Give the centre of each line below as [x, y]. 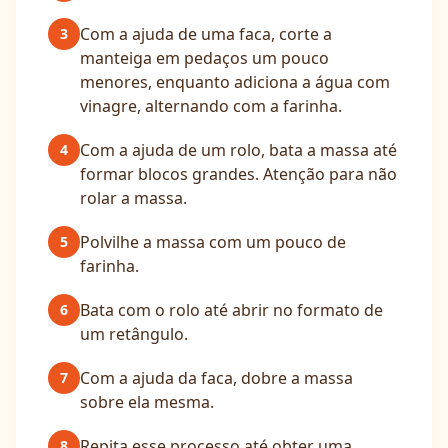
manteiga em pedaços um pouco [204, 58]
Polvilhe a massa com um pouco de [213, 242]
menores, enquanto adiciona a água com [235, 82]
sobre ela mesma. [147, 402]
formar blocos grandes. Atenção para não [238, 174]
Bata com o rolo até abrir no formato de [231, 310]
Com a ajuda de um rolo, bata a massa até [238, 150]
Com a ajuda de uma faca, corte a [206, 34]
